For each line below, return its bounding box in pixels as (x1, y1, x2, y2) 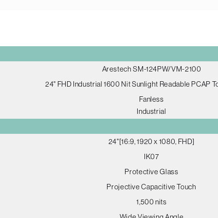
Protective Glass (125, 167, 179, 176)
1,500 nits (136, 197, 167, 206)
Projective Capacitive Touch (107, 182, 197, 191)
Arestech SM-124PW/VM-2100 (102, 64, 201, 73)
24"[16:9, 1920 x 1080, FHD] (108, 137, 195, 145)
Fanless (139, 94, 164, 103)
